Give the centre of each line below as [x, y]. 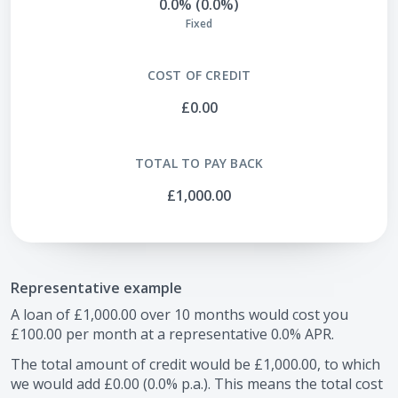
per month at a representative [167, 334]
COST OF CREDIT [199, 75]
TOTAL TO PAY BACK [199, 163]
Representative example [96, 288]
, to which [349, 364]
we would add [57, 384]
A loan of [42, 314]
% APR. [312, 334]
